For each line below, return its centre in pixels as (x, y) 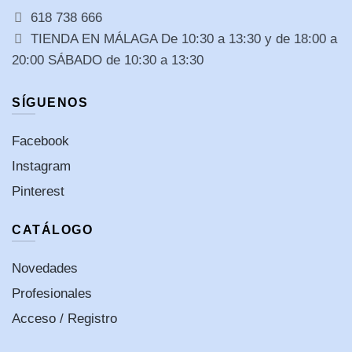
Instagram (41, 166)
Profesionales (52, 293)
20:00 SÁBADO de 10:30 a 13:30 (108, 60)
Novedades (45, 268)
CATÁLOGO (52, 229)
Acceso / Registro (64, 318)
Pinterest (38, 191)
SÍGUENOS (50, 102)
